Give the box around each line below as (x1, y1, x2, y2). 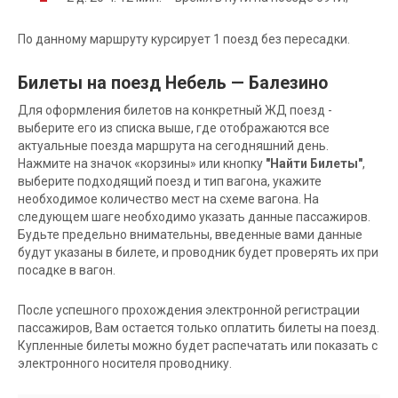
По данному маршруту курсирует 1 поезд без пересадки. (18, 31, 350, 46)
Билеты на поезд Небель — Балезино (18, 73, 328, 94)
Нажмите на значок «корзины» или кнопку (18, 155, 266, 171)
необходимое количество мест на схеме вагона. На (18, 191, 319, 206)
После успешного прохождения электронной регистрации (18, 302, 360, 317)
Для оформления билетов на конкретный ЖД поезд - (18, 102, 332, 117)
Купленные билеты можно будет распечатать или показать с (18, 338, 378, 353)
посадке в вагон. (18, 262, 115, 277)
